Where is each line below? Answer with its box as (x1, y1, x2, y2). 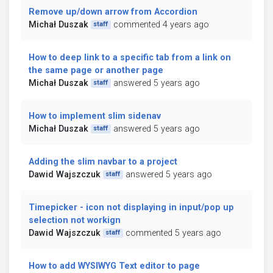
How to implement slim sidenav (29, 110, 161, 121)
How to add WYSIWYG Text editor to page (29, 260, 200, 271)
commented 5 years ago (125, 227, 221, 238)
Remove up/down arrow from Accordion (29, 6, 197, 17)
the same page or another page (29, 65, 163, 76)
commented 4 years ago (113, 19, 209, 30)
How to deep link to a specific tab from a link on (29, 52, 231, 63)
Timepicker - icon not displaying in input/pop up (29, 202, 234, 213)
